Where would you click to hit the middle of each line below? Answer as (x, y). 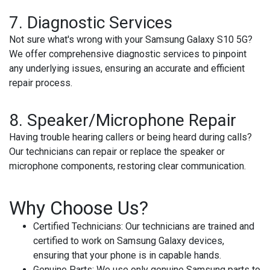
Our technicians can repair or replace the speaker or (117, 152)
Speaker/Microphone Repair (132, 120)
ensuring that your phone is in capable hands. (127, 255)
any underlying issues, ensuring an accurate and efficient (127, 68)
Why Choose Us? (79, 208)
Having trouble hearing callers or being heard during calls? (130, 137)
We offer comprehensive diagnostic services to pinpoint (128, 54)
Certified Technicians (77, 226)
